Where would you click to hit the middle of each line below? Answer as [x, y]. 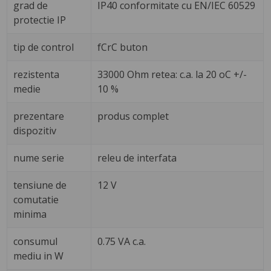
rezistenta [37, 74]
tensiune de [40, 185]
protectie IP [40, 20]
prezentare [39, 116]
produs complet [133, 116]
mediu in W [39, 256]
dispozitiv [35, 130]
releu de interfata [137, 158]
